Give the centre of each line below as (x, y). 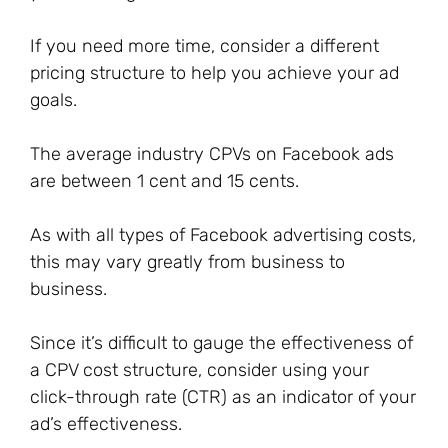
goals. (53, 100)
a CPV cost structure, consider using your (199, 370)
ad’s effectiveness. (106, 424)
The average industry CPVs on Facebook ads (212, 154)
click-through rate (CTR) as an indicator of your (223, 397)
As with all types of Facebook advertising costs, (223, 235)
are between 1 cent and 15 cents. (164, 181)
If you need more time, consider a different (204, 46)
